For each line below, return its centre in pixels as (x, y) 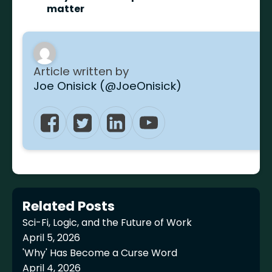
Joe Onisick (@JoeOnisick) (107, 86)
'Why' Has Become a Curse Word (100, 253)
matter (66, 8)
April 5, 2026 (52, 238)
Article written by (82, 72)
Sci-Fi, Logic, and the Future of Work (107, 223)
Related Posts (69, 206)
